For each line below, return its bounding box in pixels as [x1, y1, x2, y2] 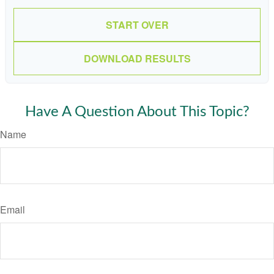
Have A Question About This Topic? [24, 105, 250, 120]
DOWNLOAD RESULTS [83, 51, 191, 66]
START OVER [105, 18, 169, 32]
